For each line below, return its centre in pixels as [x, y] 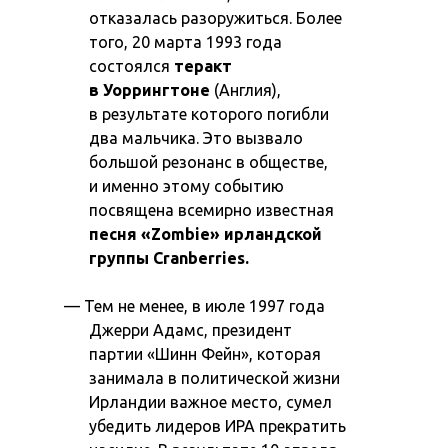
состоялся [132, 65]
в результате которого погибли [209, 113]
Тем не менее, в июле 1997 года [205, 305]
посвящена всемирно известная [212, 209]
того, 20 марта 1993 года [186, 41]
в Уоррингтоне [150, 89]
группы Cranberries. [169, 257]
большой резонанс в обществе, [209, 161]
